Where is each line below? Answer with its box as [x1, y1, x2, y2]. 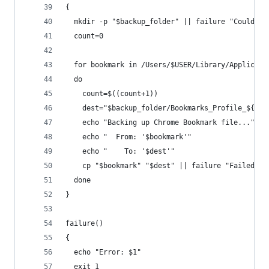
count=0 [65, 32, 103, 40]
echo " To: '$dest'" [65, 147, 175, 156]
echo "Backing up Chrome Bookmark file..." [65, 118, 255, 127]
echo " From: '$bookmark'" [65, 133, 192, 141]
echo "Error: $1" [65, 248, 141, 256]
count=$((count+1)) [65, 89, 158, 98]
